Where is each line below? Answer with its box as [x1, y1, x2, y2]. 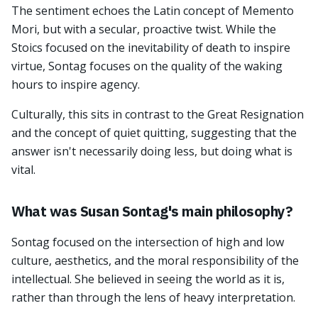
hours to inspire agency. [11, 77, 140, 92]
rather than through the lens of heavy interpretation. [11, 290, 295, 305]
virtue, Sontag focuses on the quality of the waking [11, 58, 283, 74]
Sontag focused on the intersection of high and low [11, 234, 284, 250]
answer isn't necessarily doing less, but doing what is [11, 143, 292, 159]
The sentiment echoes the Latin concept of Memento [11, 3, 294, 18]
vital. [11, 162, 35, 177]
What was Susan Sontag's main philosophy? [11, 202, 292, 221]
